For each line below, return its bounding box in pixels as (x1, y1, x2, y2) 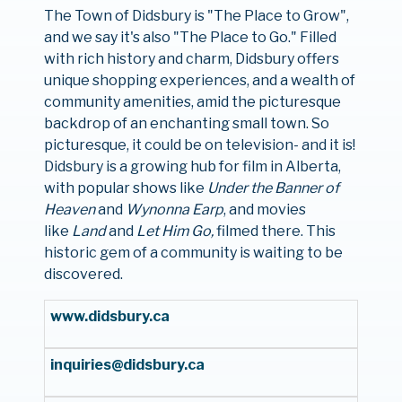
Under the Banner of (206, 179, 339, 197)
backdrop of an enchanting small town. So (43, 115, 329, 132)
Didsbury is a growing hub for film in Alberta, (43, 158, 341, 175)
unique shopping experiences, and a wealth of (43, 72, 355, 89)
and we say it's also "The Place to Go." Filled (43, 29, 336, 46)
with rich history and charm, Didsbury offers (43, 50, 339, 67)
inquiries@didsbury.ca (49, 356, 205, 373)
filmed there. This (215, 223, 336, 240)
